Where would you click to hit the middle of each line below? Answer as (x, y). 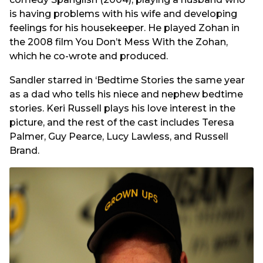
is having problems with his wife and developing (123, 14)
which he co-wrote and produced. (89, 56)
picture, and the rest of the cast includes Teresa (122, 122)
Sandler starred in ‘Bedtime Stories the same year (127, 80)
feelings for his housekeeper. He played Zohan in (124, 28)
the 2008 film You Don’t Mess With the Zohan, (119, 42)
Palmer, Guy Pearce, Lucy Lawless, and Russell (119, 136)
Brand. (24, 150)
